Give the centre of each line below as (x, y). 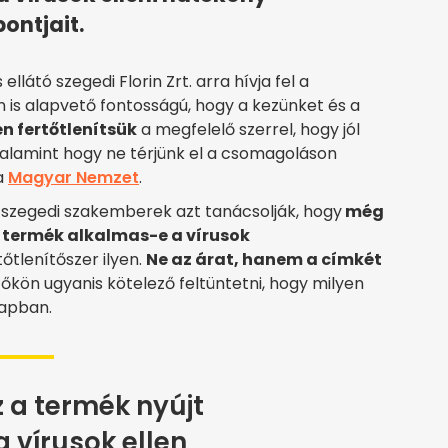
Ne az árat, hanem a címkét (264, 260)
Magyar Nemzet (73, 178)
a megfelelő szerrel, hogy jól (248, 130)
